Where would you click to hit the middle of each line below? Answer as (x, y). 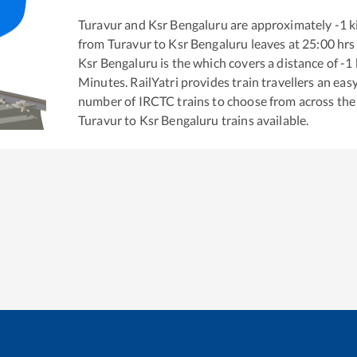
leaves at (274, 43)
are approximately (280, 24)
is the (174, 62)
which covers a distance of (266, 62)
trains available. (264, 120)
